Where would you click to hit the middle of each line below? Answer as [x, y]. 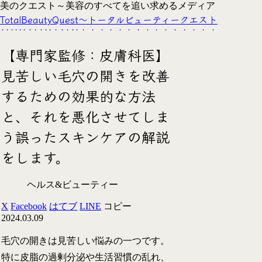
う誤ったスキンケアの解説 [86, 136]
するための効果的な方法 [79, 95]
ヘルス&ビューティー [73, 184]
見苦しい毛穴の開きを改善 [86, 75]
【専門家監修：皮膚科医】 [86, 54]
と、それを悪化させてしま [86, 116]
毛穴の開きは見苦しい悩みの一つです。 [86, 240]
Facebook [29, 206]
